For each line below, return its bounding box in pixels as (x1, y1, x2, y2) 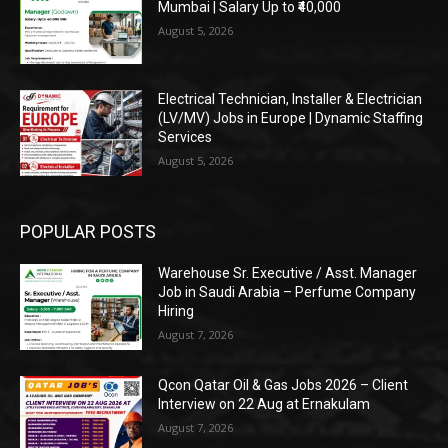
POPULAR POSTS (20, 221, 156, 243)
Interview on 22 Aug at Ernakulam (158, 395, 371, 412)
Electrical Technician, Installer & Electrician (158, 91, 423, 108)
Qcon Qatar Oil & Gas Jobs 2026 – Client (158, 376, 409, 393)
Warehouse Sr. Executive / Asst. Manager (158, 265, 418, 282)
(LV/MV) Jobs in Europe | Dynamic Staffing (158, 110, 424, 127)
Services (158, 129, 213, 146)
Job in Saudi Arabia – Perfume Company (158, 284, 417, 301)
